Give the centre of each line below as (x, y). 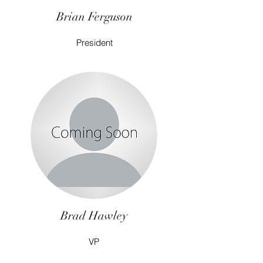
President (95, 43)
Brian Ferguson (95, 17)
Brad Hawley (94, 216)
